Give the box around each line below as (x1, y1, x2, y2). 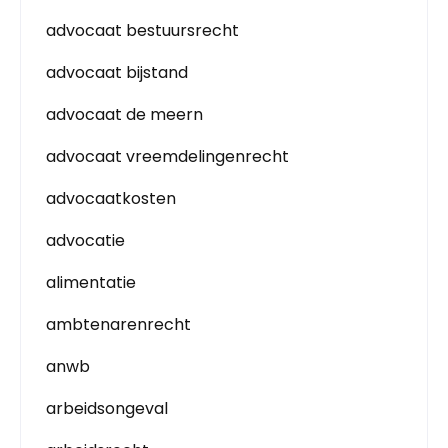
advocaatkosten (46, 187, 176, 210)
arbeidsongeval (46, 397, 168, 420)
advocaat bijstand (46, 61, 188, 84)
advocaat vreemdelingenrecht (46, 145, 289, 168)
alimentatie (46, 271, 136, 294)
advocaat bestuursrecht (46, 19, 239, 42)
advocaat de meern (46, 103, 203, 126)
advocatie (46, 229, 125, 252)
